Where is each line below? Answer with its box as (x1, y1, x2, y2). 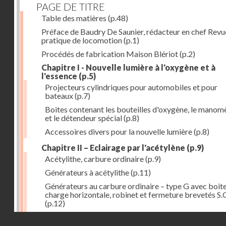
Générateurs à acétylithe (45, 167, 129, 177)
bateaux (45, 90, 73, 100)
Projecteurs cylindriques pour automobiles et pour (45, 82, 217, 92)
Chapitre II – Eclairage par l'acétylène (41, 142, 185, 152)
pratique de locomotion (41, 35, 122, 45)
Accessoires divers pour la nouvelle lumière (45, 126, 192, 136)
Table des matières (41, 13, 106, 23)
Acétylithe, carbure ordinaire (45, 153, 144, 163)
